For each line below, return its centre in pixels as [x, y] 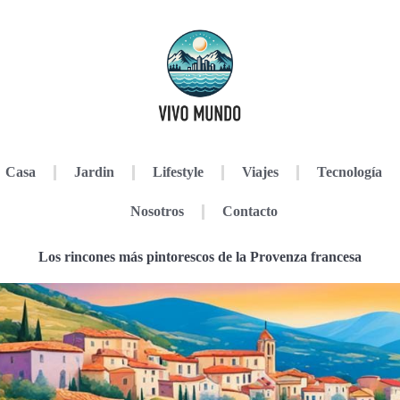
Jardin [94, 172]
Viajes [260, 172]
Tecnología [349, 172]
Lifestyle [178, 172]
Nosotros [157, 211]
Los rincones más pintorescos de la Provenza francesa [200, 257]
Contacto [250, 211]
